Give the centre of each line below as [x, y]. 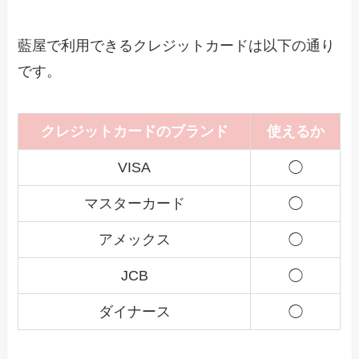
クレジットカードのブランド [134, 132]
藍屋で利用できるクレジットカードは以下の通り [177, 46]
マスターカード [134, 204]
